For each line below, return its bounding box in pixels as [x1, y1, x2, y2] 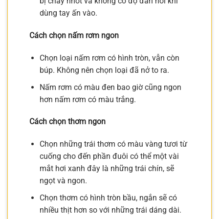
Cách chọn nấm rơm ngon [29, 31, 119, 41]
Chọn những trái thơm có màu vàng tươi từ [39, 139, 187, 149]
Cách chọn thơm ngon [29, 117, 106, 127]
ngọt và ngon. [39, 176, 87, 186]
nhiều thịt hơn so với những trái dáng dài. [39, 205, 181, 215]
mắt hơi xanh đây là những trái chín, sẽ [39, 164, 174, 174]
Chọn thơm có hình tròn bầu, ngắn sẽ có [39, 193, 177, 202]
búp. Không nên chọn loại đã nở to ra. [39, 66, 169, 75]
